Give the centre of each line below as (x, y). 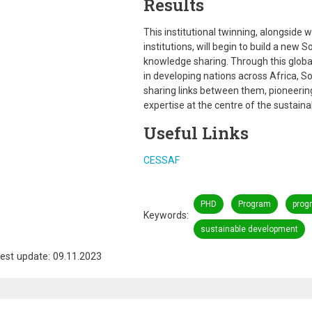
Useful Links (196, 133)
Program (254, 204)
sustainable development (249, 229)
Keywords (165, 215)
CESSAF (161, 160)
